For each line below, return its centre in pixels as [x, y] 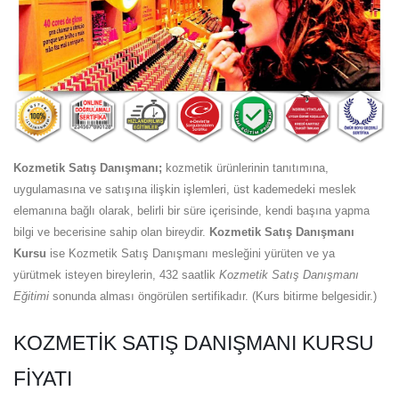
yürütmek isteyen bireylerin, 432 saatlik [116, 274]
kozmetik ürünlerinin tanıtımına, [245, 167]
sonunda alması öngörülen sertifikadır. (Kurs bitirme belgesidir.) [216, 296]
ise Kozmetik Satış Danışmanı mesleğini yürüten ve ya [191, 253]
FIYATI [43, 378]
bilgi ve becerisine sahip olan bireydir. [111, 232]
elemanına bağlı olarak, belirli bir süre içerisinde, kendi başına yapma [191, 210]
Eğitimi [31, 296]
